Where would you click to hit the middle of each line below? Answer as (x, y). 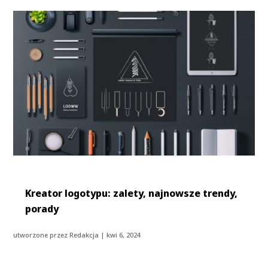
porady (42, 208)
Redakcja (84, 234)
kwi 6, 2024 (124, 234)
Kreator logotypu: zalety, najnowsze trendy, (132, 193)
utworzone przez (42, 234)
